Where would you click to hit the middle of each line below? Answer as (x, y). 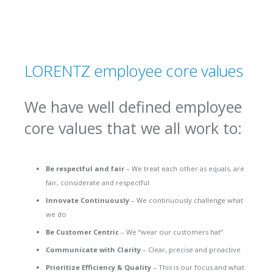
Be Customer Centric (83, 232)
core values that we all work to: (133, 128)
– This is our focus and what (199, 267)
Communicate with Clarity (94, 250)
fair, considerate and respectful (97, 183)
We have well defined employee (133, 106)
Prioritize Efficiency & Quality (99, 267)
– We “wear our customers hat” (172, 232)
